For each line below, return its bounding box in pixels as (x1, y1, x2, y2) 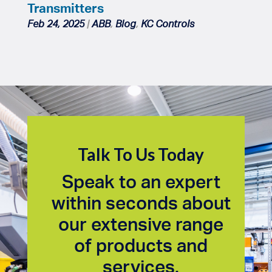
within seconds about (51, 191, 231, 214)
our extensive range (58, 212, 224, 235)
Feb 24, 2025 (27, 17, 84, 30)
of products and (74, 233, 208, 256)
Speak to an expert (61, 169, 220, 192)
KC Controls (140, 17, 194, 30)
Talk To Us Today (78, 143, 205, 165)
